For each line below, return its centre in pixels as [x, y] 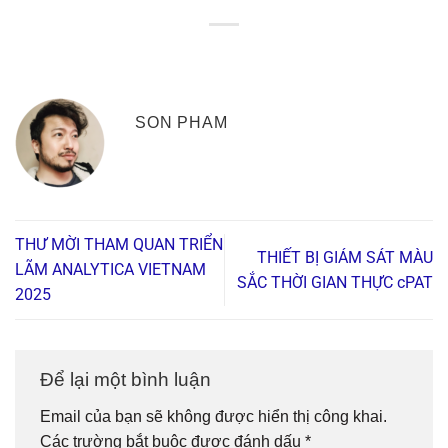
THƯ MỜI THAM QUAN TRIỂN [119, 245]
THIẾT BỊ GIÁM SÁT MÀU [345, 257]
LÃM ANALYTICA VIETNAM [110, 270]
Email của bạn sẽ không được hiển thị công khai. [213, 417]
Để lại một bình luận [128, 379]
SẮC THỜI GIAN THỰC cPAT [335, 282]
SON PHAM [181, 123]
